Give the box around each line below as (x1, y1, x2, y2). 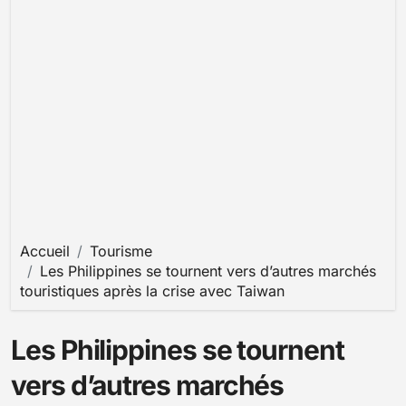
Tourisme (90, 241, 152, 260)
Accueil (20, 241, 70, 260)
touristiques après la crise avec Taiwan (20, 281, 285, 300)
